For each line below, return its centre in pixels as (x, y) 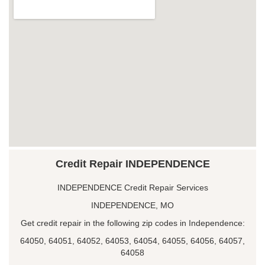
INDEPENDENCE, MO (132, 205)
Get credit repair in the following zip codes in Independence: (132, 223)
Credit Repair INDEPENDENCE (132, 164)
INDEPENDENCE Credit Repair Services (132, 187)
